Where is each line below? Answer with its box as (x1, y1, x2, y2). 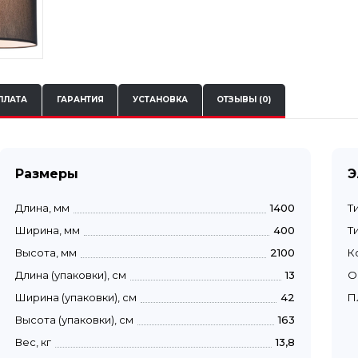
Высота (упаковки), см (15, 312, 133, 326)
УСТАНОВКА (132, 94, 188, 105)
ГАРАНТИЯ (56, 94, 104, 105)
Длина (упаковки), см (15, 268, 126, 281)
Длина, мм (15, 201, 70, 214)
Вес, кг (15, 335, 51, 348)
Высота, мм (15, 245, 77, 259)
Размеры (15, 165, 78, 181)
